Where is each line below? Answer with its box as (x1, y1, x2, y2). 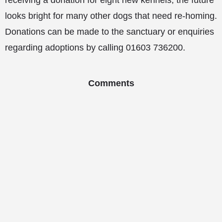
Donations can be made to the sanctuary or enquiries (5, 27, 214, 37)
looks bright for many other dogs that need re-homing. (5, 11, 217, 21)
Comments (88, 78, 134, 88)
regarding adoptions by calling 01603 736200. (5, 43, 185, 53)
